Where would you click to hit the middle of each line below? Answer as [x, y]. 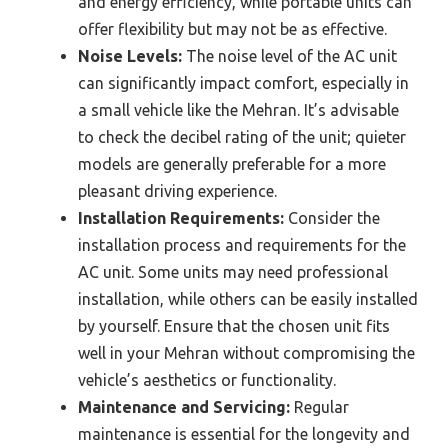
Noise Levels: [130, 55]
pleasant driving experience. [177, 190]
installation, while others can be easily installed [248, 298]
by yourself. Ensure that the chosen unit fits [234, 325]
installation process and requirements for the [242, 244]
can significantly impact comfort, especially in [243, 82]
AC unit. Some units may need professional [233, 271]
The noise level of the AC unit [289, 55]
